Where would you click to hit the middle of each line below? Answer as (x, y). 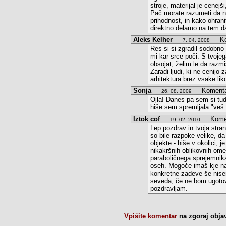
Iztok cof (147, 119)
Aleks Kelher (153, 40)
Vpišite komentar (151, 216)
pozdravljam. (169, 188)
